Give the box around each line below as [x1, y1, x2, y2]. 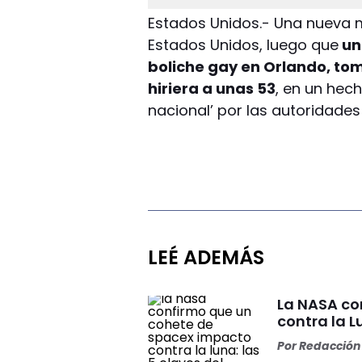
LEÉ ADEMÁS [148, 243, 265, 271]
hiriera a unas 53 [148, 78, 276, 99]
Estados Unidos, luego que [148, 34, 339, 55]
